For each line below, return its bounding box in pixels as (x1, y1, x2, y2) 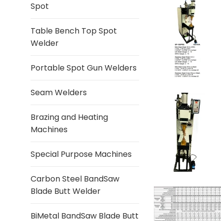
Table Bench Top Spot (31, 25, 117, 37)
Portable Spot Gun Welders (31, 62, 137, 74)
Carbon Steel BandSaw (31, 173, 119, 184)
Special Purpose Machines (31, 148, 132, 160)
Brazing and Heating (31, 111, 108, 123)
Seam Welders (31, 87, 87, 98)
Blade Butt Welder (31, 185, 101, 197)
